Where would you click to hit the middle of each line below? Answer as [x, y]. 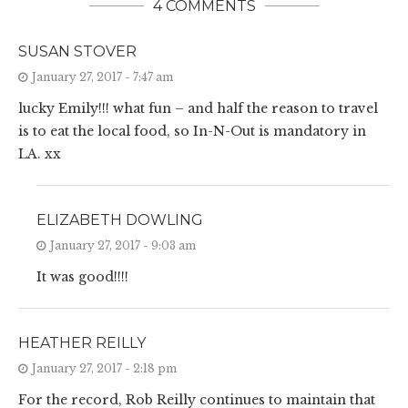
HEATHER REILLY [82, 343]
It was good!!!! [82, 277]
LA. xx [40, 154]
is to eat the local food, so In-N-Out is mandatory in [192, 132]
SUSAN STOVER [77, 52]
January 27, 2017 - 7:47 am [102, 77]
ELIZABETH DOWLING [120, 220]
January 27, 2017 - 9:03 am [123, 246]
